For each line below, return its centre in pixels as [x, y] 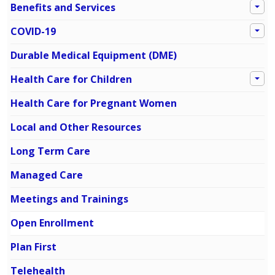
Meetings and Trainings [69, 199]
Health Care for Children [71, 79]
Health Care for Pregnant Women [94, 103]
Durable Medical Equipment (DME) [94, 56]
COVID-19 [33, 32]
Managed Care [47, 175]
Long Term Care [50, 151]
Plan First [33, 247]
